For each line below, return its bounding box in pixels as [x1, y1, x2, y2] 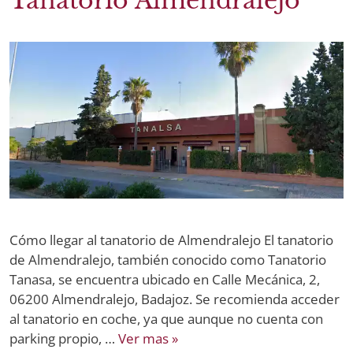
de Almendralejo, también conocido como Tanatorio [9, 250, 326, 269]
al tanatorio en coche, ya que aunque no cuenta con [9, 309, 323, 328]
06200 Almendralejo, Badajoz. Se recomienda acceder [9, 289, 340, 308]
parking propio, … [9, 329, 118, 347]
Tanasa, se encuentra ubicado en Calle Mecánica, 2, [9, 269, 320, 288]
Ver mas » [118, 329, 178, 347]
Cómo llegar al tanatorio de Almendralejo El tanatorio [9, 230, 333, 249]
